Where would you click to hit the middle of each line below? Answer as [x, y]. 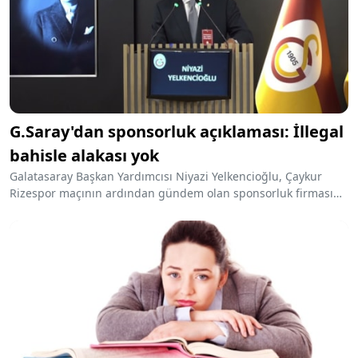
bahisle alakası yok [84, 156]
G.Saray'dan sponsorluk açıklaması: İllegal [177, 132]
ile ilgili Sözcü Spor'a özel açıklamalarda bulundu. [143, 210]
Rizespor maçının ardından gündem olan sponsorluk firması [171, 193]
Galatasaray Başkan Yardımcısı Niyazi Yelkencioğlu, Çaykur [166, 177]
